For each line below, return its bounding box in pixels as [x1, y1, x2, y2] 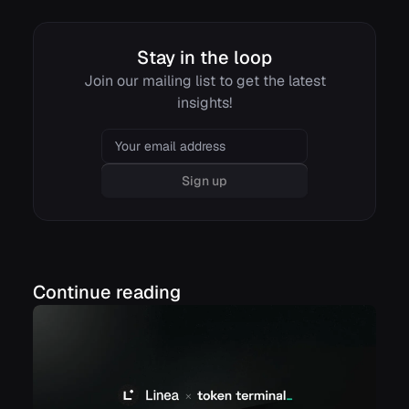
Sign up [182, 172, 227, 189]
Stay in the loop [137, 45, 272, 69]
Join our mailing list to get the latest [83, 70, 326, 90]
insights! [177, 92, 232, 112]
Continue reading [33, 279, 181, 304]
